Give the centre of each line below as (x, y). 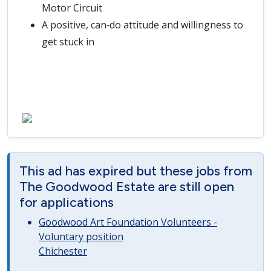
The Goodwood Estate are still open (127, 186)
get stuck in (68, 42)
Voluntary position (81, 237)
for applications (67, 202)
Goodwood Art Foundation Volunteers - (128, 222)
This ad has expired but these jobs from (136, 171)
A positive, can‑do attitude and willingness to (142, 25)
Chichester (63, 251)
